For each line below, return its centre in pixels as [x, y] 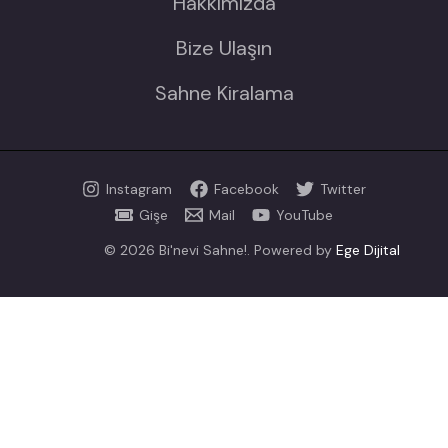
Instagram [139, 189]
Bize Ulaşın [224, 47]
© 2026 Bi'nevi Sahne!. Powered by [220, 249]
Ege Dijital [368, 249]
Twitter [342, 189]
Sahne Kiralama [224, 92]
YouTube [305, 215]
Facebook [246, 189]
